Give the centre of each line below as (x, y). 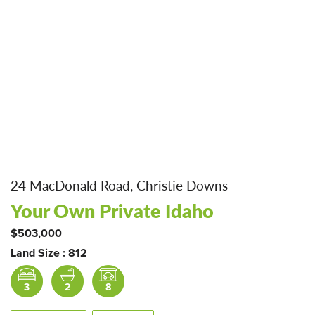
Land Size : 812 (49, 253)
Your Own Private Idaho (112, 210)
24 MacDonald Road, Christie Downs (119, 185)
